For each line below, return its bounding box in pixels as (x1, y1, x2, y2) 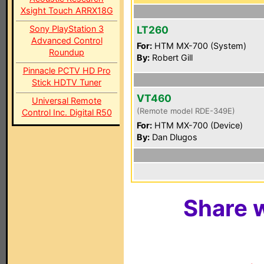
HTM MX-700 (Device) (152, 120, 243, 130)
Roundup (49, 47, 84, 57)
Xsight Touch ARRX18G (20, 5, 113, 15)
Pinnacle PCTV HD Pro (22, 65, 111, 75)
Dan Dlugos (150, 132, 197, 142)
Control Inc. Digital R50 (21, 107, 112, 117)
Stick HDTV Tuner (32, 77, 101, 87)
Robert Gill (150, 52, 193, 62)
